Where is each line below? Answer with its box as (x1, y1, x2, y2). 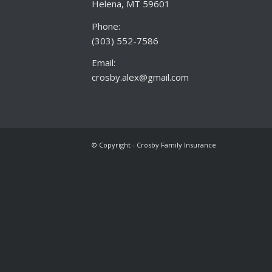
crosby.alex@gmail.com (91, 71, 189, 84)
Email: (91, 56, 115, 69)
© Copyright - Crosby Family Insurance (91, 140, 216, 150)
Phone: (91, 19, 120, 32)
